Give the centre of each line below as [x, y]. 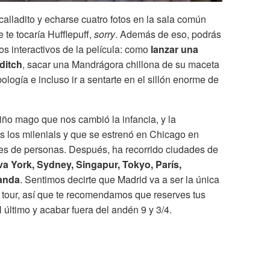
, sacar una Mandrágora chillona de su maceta [121, 64]
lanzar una [174, 49]
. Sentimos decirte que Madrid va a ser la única [120, 180]
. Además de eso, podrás [168, 34]
